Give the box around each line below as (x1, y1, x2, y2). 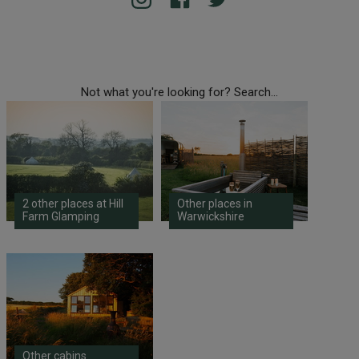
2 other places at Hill (22, 196, 123, 210)
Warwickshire (176, 209, 244, 223)
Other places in (176, 196, 252, 210)
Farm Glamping (22, 209, 99, 223)
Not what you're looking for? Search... (81, 84, 278, 99)
